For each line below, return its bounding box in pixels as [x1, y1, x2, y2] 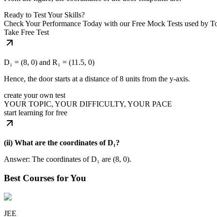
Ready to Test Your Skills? [4, 11, 85, 19]
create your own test [4, 91, 65, 100]
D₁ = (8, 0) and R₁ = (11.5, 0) [4, 58, 94, 67]
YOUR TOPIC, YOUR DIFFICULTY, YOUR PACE [4, 100, 172, 108]
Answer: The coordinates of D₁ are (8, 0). [4, 155, 131, 164]
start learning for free [4, 108, 67, 117]
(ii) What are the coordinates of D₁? [4, 139, 120, 147]
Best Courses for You [4, 173, 86, 184]
